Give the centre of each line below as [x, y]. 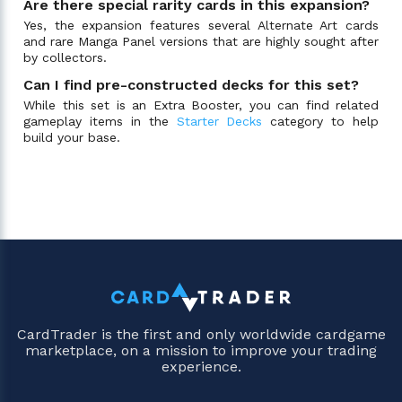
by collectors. [65, 57]
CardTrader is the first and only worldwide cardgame [201, 335]
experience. [201, 367]
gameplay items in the [100, 121]
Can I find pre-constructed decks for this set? [191, 84]
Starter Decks [219, 121]
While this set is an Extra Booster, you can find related [201, 105]
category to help [320, 121]
